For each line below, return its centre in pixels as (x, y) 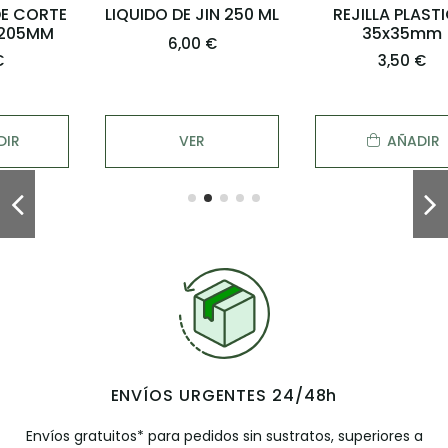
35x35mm (330, 34)
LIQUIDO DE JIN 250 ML (120, 15)
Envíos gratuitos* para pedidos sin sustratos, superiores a (224, 435)
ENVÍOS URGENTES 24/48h (224, 395)
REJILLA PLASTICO (330, 15)
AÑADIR (341, 140)
